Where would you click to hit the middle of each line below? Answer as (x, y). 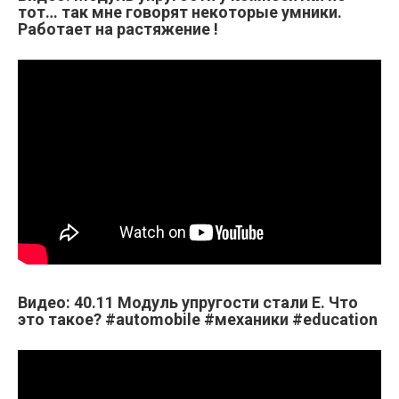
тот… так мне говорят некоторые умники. (180, 12)
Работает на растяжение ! (118, 28)
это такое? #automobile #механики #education (198, 319)
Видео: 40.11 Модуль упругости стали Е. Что (188, 302)
